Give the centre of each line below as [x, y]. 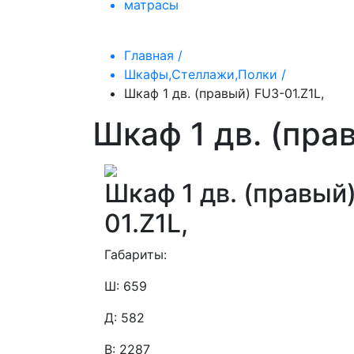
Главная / [153, 55]
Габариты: [136, 254]
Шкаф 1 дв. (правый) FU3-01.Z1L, [224, 93]
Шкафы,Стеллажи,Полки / [205, 74]
